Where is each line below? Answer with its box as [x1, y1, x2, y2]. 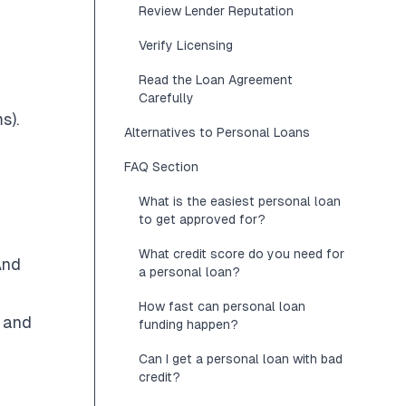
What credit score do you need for [139, 246, 344, 261]
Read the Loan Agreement [139, 72, 293, 87]
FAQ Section [124, 159, 198, 174]
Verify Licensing [139, 38, 233, 53]
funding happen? [139, 317, 238, 332]
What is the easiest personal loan [139, 194, 341, 208]
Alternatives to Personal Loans [124, 125, 310, 140]
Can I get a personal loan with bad [139, 352, 343, 366]
